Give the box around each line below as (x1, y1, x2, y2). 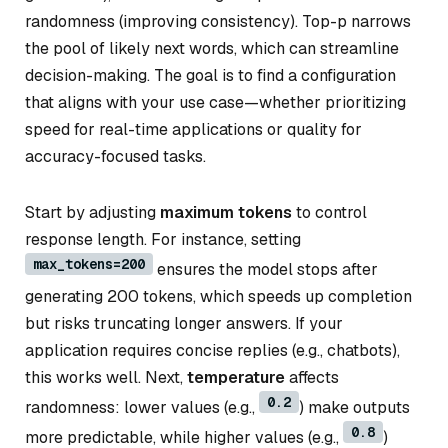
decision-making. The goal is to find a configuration (25, 65, 396, 86)
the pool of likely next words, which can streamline (25, 38, 399, 59)
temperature (187, 366, 285, 388)
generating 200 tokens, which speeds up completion (25, 285, 412, 307)
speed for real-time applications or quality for (25, 119, 362, 140)
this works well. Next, (25, 366, 187, 388)
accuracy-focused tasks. (25, 146, 206, 167)
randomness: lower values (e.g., (25, 396, 259, 418)
